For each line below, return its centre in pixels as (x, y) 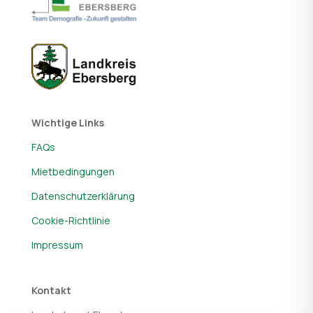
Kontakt (51, 290)
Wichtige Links (67, 122)
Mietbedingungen (73, 171)
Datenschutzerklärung (83, 196)
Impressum (57, 245)
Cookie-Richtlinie (71, 220)
